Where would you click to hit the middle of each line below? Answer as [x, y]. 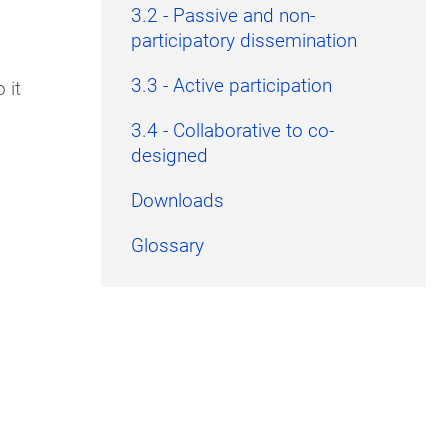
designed [169, 155]
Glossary [167, 245]
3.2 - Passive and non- [223, 15]
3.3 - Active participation [231, 85]
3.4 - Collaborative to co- [232, 130]
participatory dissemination [244, 40]
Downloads [177, 200]
